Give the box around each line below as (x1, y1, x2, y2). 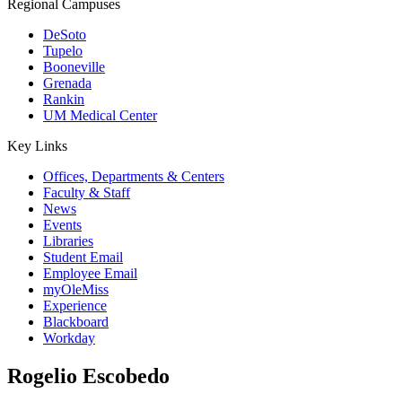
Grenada (43, 75, 92, 91)
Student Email (43, 249, 123, 265)
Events (43, 217, 82, 232)
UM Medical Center (43, 108, 157, 123)
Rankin (43, 92, 84, 107)
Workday (43, 330, 95, 345)
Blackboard (43, 314, 109, 329)
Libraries (43, 233, 93, 249)
